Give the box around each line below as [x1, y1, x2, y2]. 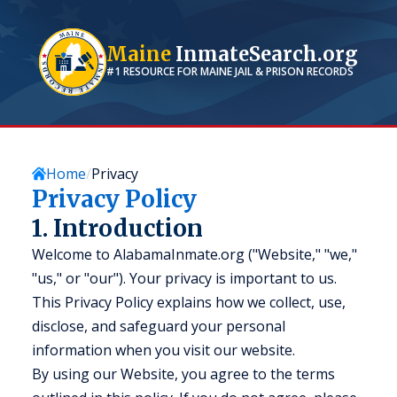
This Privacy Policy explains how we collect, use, [32, 292, 346, 312]
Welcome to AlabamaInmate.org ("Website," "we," [32, 245, 357, 264]
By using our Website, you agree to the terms [32, 364, 335, 384]
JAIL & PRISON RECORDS [232, 63, 354, 79]
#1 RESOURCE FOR [106, 63, 200, 79]
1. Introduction [32, 214, 203, 243]
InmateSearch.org [171, 41, 358, 66]
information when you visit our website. [32, 340, 295, 360]
